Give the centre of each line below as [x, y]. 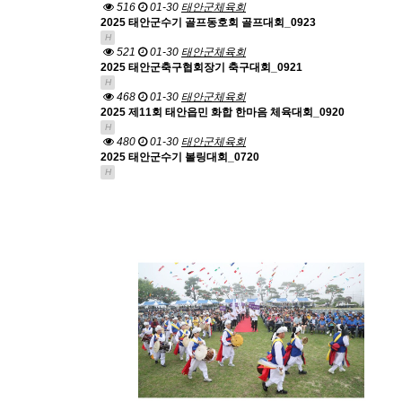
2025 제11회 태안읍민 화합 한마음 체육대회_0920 [223, 112]
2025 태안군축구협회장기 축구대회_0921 [201, 67]
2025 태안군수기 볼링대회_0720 [180, 157]
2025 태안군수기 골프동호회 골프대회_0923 [208, 22]
